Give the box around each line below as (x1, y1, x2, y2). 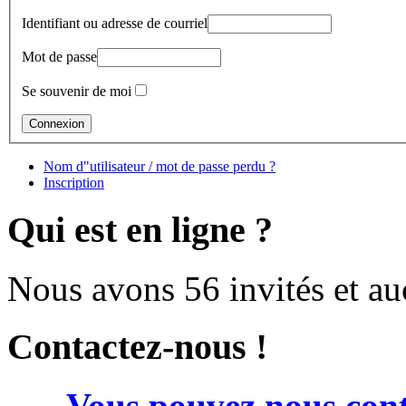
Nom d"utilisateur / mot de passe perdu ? (43, 159, 275, 175)
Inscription (43, 175, 104, 191)
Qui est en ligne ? (7, 209, 273, 250)
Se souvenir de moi (22, 83, 131, 100)
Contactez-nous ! (7, 326, 267, 368)
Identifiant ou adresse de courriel (22, 15, 208, 32)
